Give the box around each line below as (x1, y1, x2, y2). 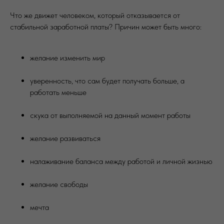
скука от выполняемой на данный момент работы (30, 110, 190, 120)
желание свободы (30, 179, 88, 189)
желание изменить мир (30, 53, 105, 62)
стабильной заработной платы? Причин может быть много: (10, 22, 201, 31)
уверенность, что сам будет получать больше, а (30, 76, 184, 85)
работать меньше (30, 87, 86, 97)
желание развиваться (30, 133, 100, 143)
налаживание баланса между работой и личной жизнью (30, 156, 212, 166)
